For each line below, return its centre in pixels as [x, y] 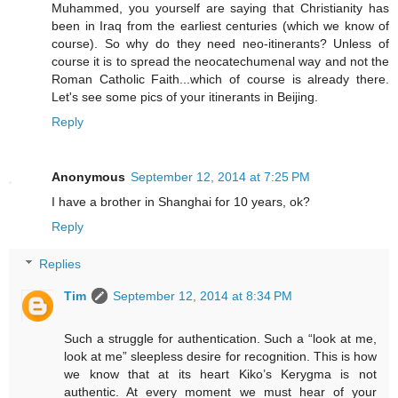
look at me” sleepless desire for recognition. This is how [220, 357]
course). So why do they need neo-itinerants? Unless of [220, 44]
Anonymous [88, 177]
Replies [60, 264]
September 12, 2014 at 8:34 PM [203, 296]
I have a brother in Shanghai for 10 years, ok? [181, 202]
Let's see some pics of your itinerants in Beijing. [185, 97]
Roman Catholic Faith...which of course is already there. [220, 80]
